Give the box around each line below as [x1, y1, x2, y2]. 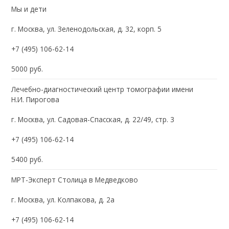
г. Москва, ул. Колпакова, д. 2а [11, 194, 115, 204]
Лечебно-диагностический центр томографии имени [11, 84, 194, 94]
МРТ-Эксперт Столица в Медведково [11, 174, 139, 185]
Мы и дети [11, 4, 47, 14]
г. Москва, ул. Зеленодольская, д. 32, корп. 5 [11, 24, 162, 34]
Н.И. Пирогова [11, 94, 60, 104]
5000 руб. [11, 63, 43, 74]
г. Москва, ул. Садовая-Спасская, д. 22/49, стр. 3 [11, 114, 175, 124]
